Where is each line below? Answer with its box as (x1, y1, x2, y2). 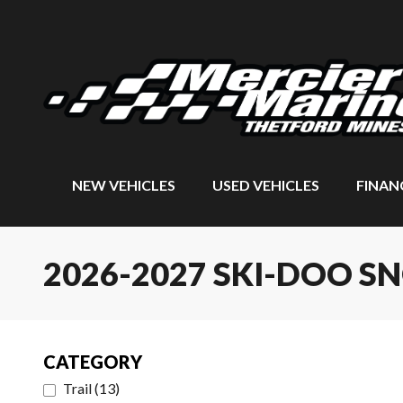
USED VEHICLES (211, 176, 319, 193)
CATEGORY (43, 351, 142, 372)
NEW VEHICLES (72, 176, 175, 193)
